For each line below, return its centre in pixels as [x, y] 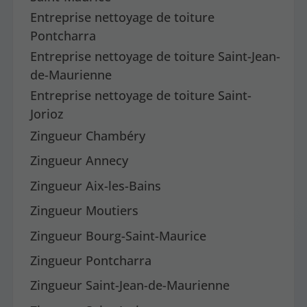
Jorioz [47, 113]
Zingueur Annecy [79, 161]
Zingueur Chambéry [88, 135]
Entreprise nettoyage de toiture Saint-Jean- [156, 56]
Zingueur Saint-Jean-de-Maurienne [130, 285]
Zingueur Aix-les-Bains [96, 185]
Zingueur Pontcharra [91, 260]
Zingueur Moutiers [85, 211]
